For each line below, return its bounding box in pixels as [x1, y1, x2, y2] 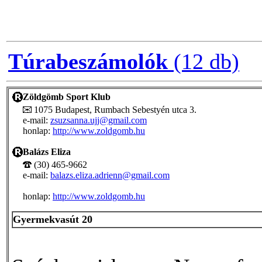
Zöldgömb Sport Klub [23, 91, 111, 102]
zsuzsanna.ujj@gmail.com [50, 115, 147, 125]
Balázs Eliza [23, 146, 71, 157]
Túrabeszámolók [8, 49, 168, 74]
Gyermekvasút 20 [13, 213, 92, 225]
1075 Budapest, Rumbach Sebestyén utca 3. [32, 104, 196, 115]
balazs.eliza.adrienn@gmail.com [50, 170, 170, 180]
